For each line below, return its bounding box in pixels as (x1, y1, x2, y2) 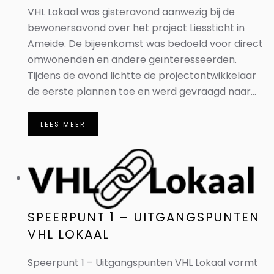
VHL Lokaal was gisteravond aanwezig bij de (28, 5, 235, 19)
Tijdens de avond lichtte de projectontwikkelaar (28, 68, 256, 83)
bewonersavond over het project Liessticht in (28, 21, 245, 35)
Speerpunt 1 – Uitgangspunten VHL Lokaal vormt (28, 256, 258, 270)
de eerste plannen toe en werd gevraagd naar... (28, 84, 256, 98)
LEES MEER (40, 119, 86, 129)
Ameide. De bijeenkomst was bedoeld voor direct (28, 37, 263, 51)
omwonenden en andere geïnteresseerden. (28, 53, 237, 67)
